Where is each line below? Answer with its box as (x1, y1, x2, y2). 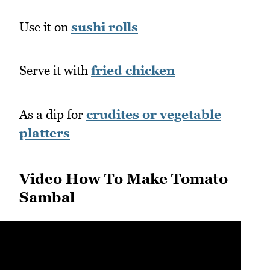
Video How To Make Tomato (19, 169, 228, 187)
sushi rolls (71, 19, 138, 34)
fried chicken (91, 63, 175, 78)
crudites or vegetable (86, 106, 221, 122)
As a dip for (19, 106, 86, 122)
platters (19, 125, 70, 140)
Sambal (19, 188, 75, 206)
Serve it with (19, 63, 91, 78)
